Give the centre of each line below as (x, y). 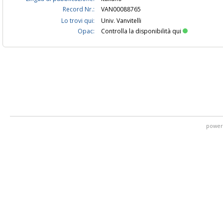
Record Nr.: (79, 9)
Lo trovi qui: (78, 21)
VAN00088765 (121, 9)
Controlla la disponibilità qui (141, 31)
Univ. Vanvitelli (121, 21)
